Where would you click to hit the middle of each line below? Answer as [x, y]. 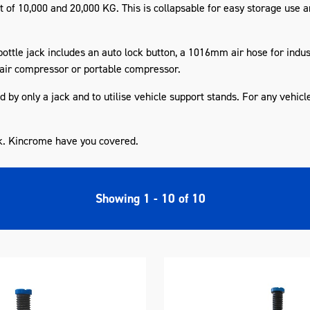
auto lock [122, 52]
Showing [119, 199]
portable [102, 69]
